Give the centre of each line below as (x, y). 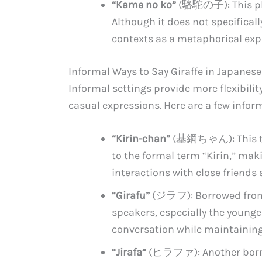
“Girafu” (131, 196)
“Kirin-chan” (141, 139)
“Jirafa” (129, 252)
